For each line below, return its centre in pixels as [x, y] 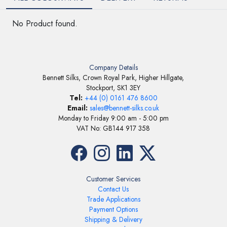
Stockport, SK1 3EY [113, 88]
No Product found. [45, 24]
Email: [78, 108]
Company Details [113, 68]
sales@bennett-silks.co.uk [125, 108]
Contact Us [113, 189]
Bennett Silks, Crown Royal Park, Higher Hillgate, [113, 78]
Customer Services [113, 179]
